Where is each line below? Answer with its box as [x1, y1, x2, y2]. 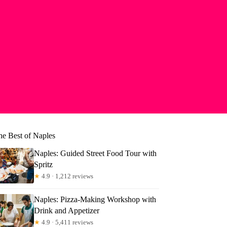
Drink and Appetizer [34, 206, 100, 215]
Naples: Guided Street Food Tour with [34, 148, 157, 158]
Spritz [34, 160, 53, 169]
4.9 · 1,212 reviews [40, 172, 94, 180]
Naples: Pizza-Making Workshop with [34, 195, 157, 204]
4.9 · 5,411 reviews [40, 218, 94, 226]
